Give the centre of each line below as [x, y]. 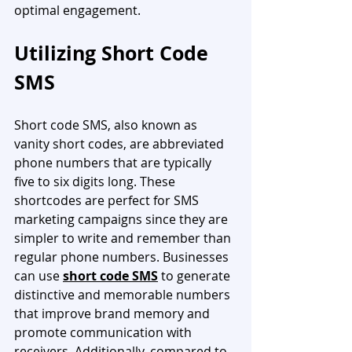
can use [38, 275]
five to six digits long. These [96, 181]
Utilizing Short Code [114, 53]
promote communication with [104, 332]
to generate [196, 275]
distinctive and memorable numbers [124, 294]
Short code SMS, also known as [107, 125]
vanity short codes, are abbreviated [121, 143]
